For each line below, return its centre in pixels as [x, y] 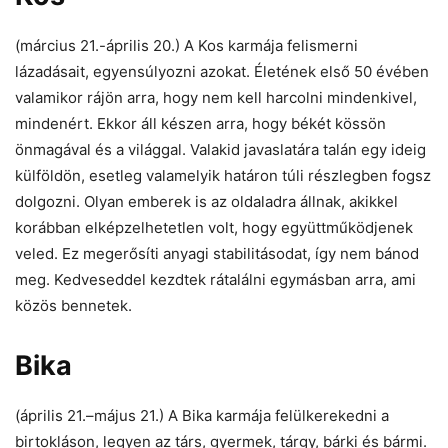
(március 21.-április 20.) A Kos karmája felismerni [186, 45]
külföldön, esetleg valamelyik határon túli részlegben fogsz [223, 175]
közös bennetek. [73, 305]
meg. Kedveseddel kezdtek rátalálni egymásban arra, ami [215, 279]
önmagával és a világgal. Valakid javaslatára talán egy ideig [220, 149]
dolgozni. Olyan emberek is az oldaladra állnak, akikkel [206, 201]
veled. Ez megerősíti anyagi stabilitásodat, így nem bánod [217, 253]
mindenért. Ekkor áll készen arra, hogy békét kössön [200, 123]
